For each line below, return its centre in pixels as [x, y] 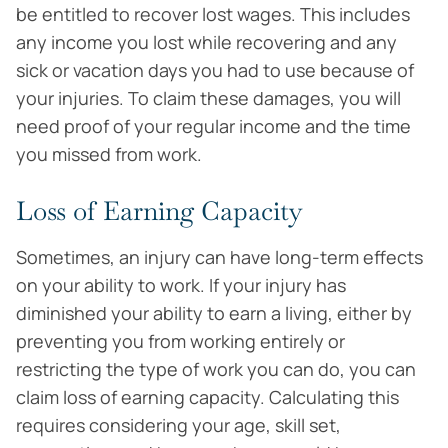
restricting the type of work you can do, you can [216, 369]
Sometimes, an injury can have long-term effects [219, 257]
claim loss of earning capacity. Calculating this [207, 397]
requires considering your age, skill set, [178, 425]
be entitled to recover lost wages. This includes [213, 14]
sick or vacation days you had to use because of [215, 70]
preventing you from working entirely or [180, 341]
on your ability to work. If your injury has [181, 285]
